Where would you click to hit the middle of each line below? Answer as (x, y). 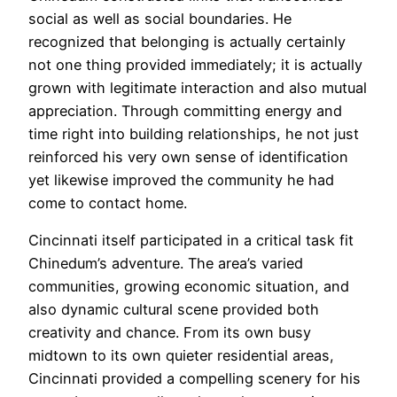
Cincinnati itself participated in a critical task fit (191, 240)
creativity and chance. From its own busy (170, 332)
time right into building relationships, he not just (194, 133)
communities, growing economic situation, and (189, 286)
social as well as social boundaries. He (160, 18)
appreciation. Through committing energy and (185, 110)
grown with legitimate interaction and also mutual (198, 87)
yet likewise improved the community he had (181, 179)
